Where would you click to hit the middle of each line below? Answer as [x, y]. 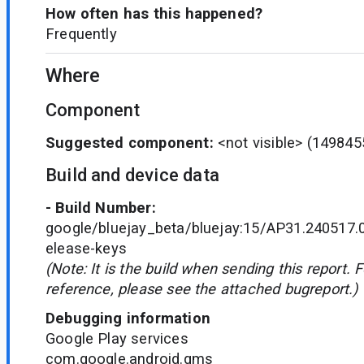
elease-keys [87, 249]
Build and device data [132, 175]
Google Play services [117, 338]
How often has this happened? [154, 14]
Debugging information [128, 318]
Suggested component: [130, 143]
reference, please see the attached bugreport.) [202, 289]
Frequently [81, 34]
